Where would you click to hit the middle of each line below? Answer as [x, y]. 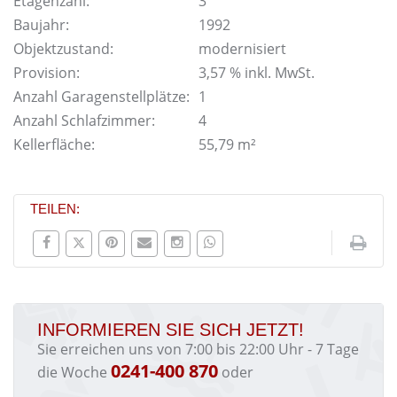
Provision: [47, 73]
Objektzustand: [63, 49]
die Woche [74, 372]
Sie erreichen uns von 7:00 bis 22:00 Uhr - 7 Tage [198, 349]
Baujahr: [41, 25]
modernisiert [242, 49]
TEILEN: [55, 209]
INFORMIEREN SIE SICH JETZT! [171, 330]
